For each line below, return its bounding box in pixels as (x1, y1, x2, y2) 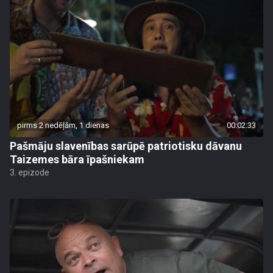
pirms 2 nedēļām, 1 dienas (17, 121, 109, 130)
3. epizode (10, 168, 49, 177)
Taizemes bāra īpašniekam (10, 153, 144, 166)
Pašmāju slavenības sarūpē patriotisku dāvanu (10, 140, 242, 152)
